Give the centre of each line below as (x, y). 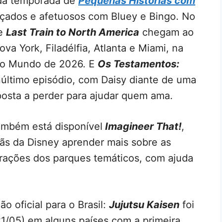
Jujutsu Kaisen (144, 204)
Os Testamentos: (139, 64)
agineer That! (149, 126)
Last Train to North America (73, 32)
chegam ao (166, 32)
